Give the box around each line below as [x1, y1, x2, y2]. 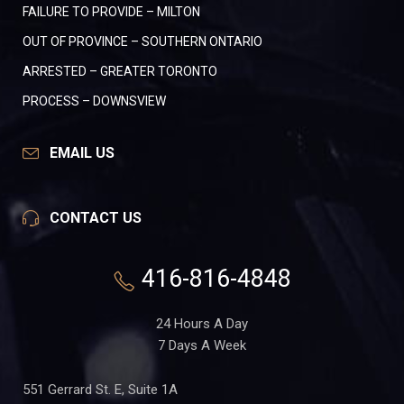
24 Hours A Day [156, 316, 248, 333]
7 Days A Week [158, 337, 246, 354]
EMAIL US [50, 144, 115, 162]
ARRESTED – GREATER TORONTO [23, 64, 217, 79]
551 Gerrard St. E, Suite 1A [23, 381, 178, 399]
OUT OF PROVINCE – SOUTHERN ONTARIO [23, 34, 262, 50]
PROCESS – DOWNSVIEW [23, 94, 166, 109]
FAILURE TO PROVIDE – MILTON [23, 5, 200, 20]
